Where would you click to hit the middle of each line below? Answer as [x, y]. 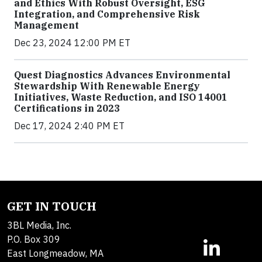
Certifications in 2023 [67, 108]
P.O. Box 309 [34, 239]
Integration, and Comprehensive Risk [107, 14]
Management [46, 25]
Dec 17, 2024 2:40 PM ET [69, 126]
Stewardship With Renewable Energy [107, 86]
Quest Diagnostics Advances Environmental [122, 75]
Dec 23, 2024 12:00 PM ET [72, 43]
